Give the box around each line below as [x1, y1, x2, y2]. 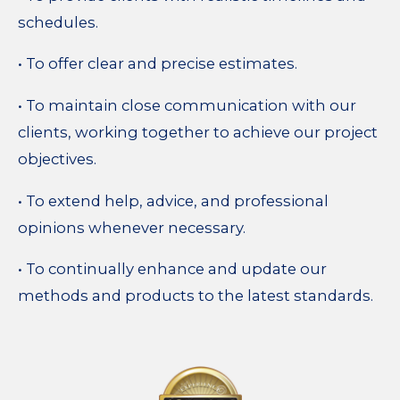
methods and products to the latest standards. [18, 287, 373, 305]
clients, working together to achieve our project [18, 123, 378, 142]
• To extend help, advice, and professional [18, 191, 329, 210]
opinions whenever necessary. [18, 218, 246, 237]
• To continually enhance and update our [18, 260, 327, 279]
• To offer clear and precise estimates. [18, 54, 297, 73]
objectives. [18, 150, 96, 169]
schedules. [18, 12, 98, 31]
